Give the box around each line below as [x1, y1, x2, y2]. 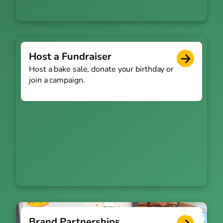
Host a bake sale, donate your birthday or [29, 64, 174, 75]
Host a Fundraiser [29, 50, 111, 64]
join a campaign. [29, 75, 85, 86]
